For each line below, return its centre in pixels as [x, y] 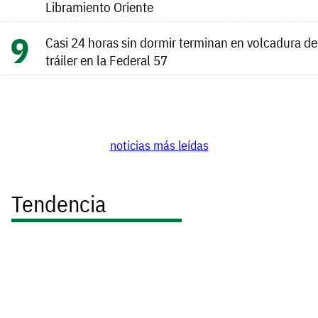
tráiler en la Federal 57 [106, 60]
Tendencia [59, 203]
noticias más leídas [159, 146]
